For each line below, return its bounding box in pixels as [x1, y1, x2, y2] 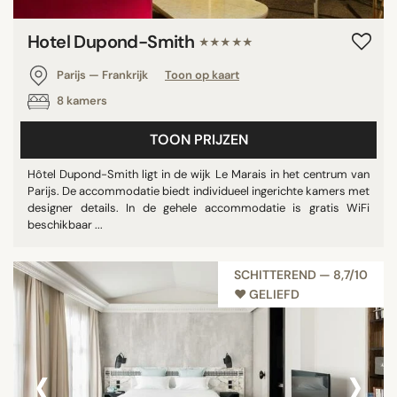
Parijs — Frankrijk [54, 66, 151, 82]
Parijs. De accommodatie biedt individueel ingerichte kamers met [27, 183, 370, 198]
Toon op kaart [165, 66, 239, 82]
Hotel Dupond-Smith [27, 29, 198, 53]
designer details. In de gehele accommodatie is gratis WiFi [27, 199, 370, 215]
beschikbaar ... [27, 216, 103, 232]
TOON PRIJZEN [149, 129, 248, 149]
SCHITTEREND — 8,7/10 [234, 266, 368, 283]
